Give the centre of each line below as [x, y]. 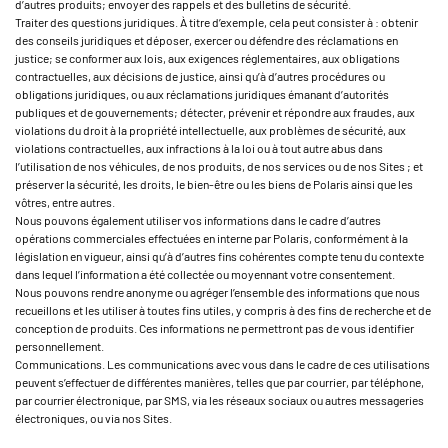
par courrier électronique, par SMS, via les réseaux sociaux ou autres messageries [219, 400]
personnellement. [59, 346]
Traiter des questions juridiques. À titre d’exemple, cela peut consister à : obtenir [216, 22]
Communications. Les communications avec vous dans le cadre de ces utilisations [222, 364]
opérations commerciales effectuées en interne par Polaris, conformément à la [211, 238]
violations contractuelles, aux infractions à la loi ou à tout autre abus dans [199, 148]
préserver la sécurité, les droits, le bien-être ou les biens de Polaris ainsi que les [214, 184]
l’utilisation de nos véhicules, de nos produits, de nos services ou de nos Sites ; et [219, 166]
